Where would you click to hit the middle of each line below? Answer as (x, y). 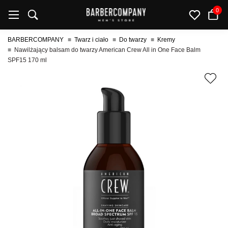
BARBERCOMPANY (36, 40)
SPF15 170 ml (27, 60)
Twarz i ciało (91, 40)
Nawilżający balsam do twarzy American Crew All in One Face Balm (107, 50)
